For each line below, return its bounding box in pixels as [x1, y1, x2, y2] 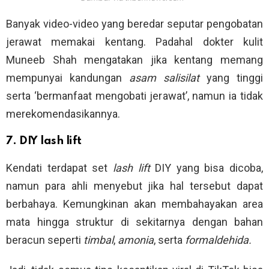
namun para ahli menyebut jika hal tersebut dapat [6, 180, 263, 193]
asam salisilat [129, 71, 199, 85]
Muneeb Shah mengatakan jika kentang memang [6, 53, 263, 67]
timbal [81, 234, 113, 247]
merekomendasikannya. [6, 107, 120, 121]
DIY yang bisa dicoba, [155, 162, 263, 175]
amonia [118, 234, 154, 247]
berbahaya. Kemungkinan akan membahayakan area [6, 198, 263, 211]
